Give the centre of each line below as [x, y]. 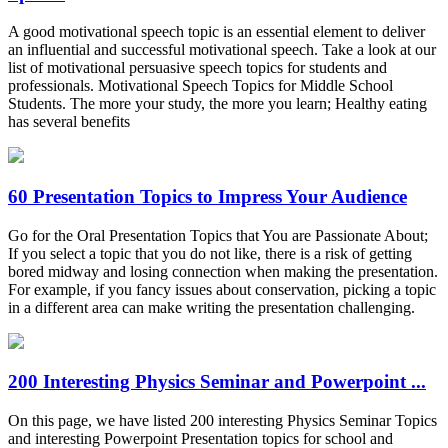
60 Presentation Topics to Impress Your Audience [207, 197]
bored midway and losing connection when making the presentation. [223, 271]
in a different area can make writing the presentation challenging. [211, 307]
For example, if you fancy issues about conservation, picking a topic [222, 289]
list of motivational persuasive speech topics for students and [197, 68]
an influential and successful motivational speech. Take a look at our [222, 50]
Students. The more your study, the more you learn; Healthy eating [217, 104]
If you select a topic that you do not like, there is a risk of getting [210, 253]
